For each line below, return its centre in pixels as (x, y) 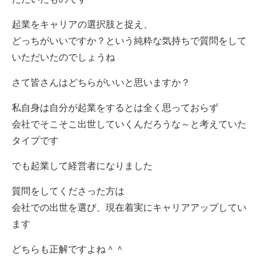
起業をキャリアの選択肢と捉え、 (82, 24)
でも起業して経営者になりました (82, 166)
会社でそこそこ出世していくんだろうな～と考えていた (129, 124)
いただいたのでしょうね (63, 57)
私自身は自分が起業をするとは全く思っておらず (115, 108)
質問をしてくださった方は (68, 191)
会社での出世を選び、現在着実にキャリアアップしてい (129, 208)
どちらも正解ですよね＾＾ (68, 249)
